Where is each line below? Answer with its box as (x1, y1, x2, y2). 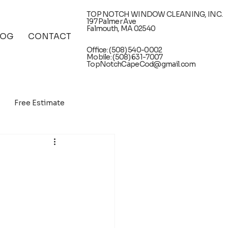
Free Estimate (14, 98, 65, 108)
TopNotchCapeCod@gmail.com (86, 59, 196, 69)
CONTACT (28, 31, 71, 42)
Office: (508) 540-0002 (86, 45, 162, 54)
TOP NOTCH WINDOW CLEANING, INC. (86, 9, 223, 19)
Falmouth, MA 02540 (86, 23, 156, 33)
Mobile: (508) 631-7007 (86, 52, 163, 62)
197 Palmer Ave (86, 16, 137, 26)
